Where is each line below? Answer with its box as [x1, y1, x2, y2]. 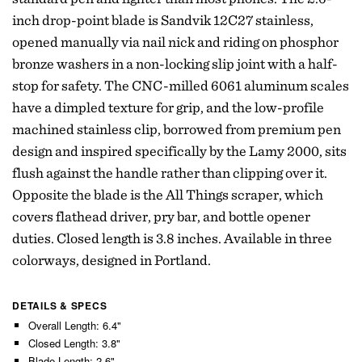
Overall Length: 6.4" [28, 318, 121, 334]
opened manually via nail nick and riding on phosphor [12, 33, 339, 51]
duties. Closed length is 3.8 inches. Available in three [12, 229, 332, 247]
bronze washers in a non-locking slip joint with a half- [12, 55, 338, 73]
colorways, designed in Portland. [12, 251, 211, 269]
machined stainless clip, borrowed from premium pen [12, 120, 341, 138]
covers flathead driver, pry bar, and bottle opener [12, 208, 310, 225]
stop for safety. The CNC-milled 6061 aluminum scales [12, 77, 349, 95]
